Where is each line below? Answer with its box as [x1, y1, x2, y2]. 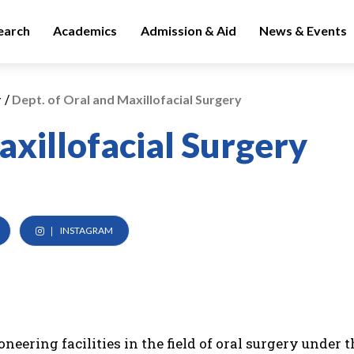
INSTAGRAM [59, 224, 113, 236]
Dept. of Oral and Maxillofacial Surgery [9, 92, 242, 107]
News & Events [259, 23, 348, 38]
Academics [53, 23, 118, 38]
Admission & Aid [140, 23, 236, 38]
